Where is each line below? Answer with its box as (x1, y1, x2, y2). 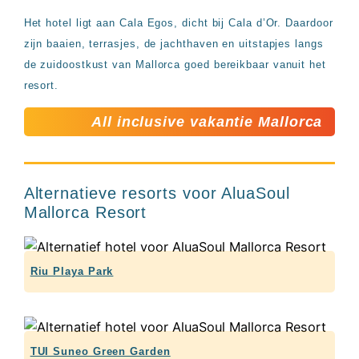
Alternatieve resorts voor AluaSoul (23, 184, 290, 202)
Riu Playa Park (30, 264, 114, 277)
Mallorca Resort (23, 203, 147, 221)
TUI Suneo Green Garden (30, 345, 171, 357)
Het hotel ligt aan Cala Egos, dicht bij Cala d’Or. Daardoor (23, 16, 333, 29)
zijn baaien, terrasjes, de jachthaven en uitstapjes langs (23, 37, 324, 50)
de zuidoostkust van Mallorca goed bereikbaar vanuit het (23, 58, 326, 71)
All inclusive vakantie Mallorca (91, 113, 323, 130)
